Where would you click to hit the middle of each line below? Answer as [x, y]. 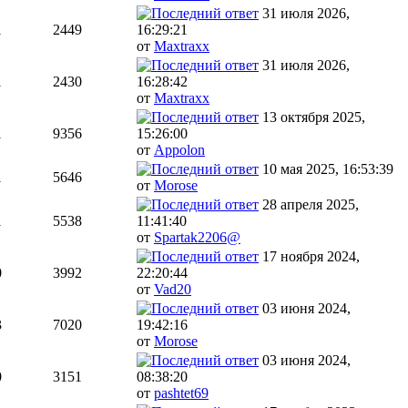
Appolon [179, 150]
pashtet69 [181, 393]
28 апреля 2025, [311, 205]
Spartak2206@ [197, 238]
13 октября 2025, [314, 117]
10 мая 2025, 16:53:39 [328, 169]
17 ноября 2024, [311, 257]
